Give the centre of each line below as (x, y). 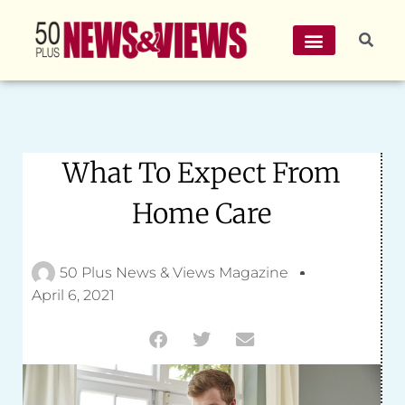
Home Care (202, 213)
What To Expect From (202, 173)
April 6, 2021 (73, 295)
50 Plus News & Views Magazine (174, 273)
